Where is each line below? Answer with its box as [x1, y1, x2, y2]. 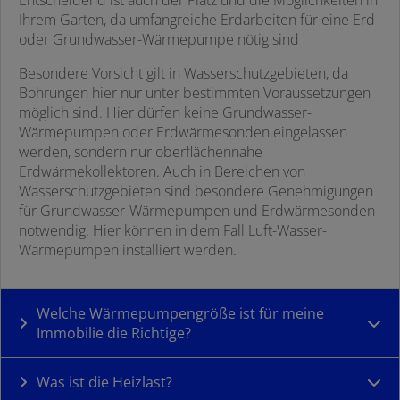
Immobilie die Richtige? [37, 323, 191, 344]
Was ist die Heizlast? [37, 372, 172, 393]
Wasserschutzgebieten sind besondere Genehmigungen [19, 181, 373, 202]
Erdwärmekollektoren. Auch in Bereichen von [19, 162, 305, 182]
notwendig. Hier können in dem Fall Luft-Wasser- [19, 221, 327, 241]
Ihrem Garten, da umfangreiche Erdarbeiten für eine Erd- [19, 10, 379, 30]
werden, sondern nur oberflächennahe [19, 142, 262, 162]
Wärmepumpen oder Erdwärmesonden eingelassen [19, 122, 347, 143]
